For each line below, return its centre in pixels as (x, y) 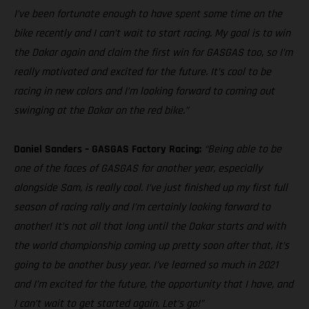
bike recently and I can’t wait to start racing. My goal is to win (152, 34)
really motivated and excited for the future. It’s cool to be (142, 72)
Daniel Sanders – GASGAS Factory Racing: (108, 150)
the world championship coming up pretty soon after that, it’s (151, 246)
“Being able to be (243, 150)
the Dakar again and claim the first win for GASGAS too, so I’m (153, 53)
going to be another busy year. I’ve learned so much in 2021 (146, 266)
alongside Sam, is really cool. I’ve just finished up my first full (151, 188)
